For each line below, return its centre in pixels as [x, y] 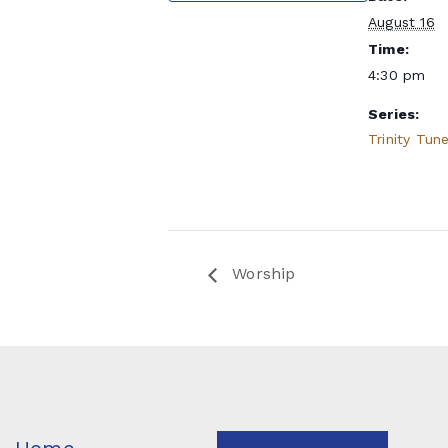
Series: [394, 114]
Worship [261, 274]
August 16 [401, 22]
